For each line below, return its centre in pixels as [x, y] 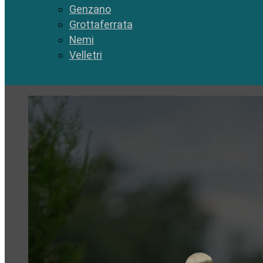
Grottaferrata [101, 25]
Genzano [90, 9]
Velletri [85, 55]
